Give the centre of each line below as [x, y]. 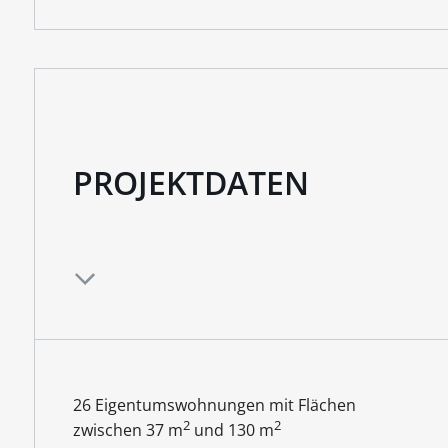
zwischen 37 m [127, 430]
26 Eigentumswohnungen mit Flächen [214, 405]
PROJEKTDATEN [190, 182]
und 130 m [231, 430]
